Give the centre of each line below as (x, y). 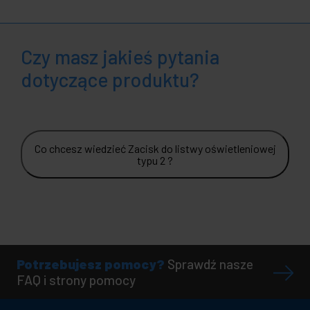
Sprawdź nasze (210, 264)
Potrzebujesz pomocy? (91, 264)
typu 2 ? (155, 161)
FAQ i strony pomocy (76, 280)
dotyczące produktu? (110, 80)
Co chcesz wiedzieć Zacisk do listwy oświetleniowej (155, 149)
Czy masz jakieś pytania (120, 57)
